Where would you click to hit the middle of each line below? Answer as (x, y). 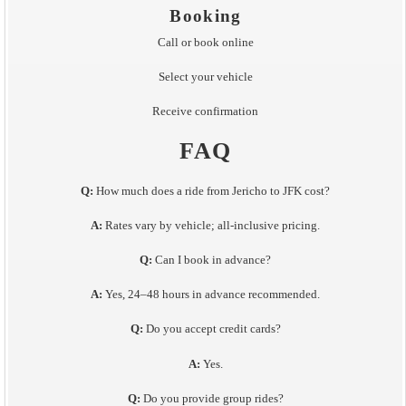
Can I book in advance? (212, 260)
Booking (206, 16)
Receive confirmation (206, 112)
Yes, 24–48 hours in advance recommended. (212, 295)
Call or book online (205, 42)
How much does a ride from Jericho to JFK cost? (212, 191)
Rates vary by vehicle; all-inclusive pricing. (212, 225)
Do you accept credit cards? (212, 329)
